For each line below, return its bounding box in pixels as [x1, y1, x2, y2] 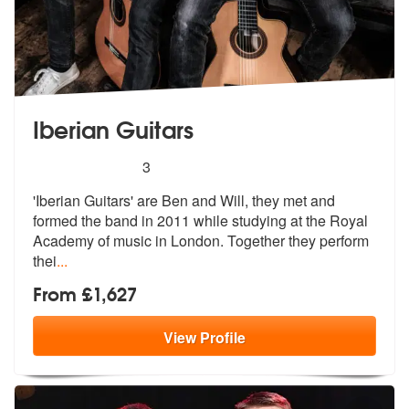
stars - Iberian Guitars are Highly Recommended [41, 152, 398, 176]
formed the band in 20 [33, 209, 173, 231]
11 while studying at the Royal [173, 209, 368, 231]
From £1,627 [33, 278, 137, 308]
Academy [33, 229, 94, 251]
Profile [200, 326, 246, 348]
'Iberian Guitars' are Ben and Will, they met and [33, 189, 335, 211]
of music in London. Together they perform [94, 229, 369, 251]
